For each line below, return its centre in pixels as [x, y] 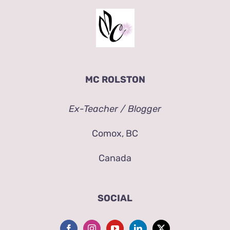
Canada [115, 158]
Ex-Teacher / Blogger [115, 109]
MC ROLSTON [115, 80]
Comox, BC [115, 134]
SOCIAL [115, 198]
